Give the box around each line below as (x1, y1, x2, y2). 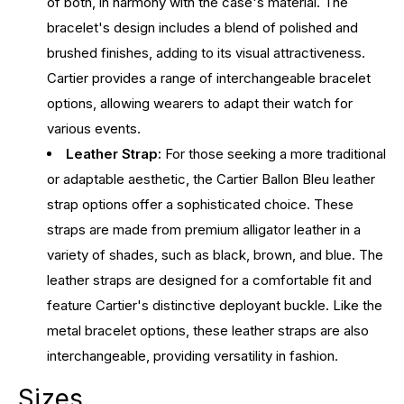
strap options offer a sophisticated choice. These (47, 195, 353, 213)
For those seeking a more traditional (161, 144, 386, 162)
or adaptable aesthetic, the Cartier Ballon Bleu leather (47, 170, 375, 188)
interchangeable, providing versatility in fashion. (47, 346, 338, 364)
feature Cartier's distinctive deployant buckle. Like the (47, 296, 382, 314)
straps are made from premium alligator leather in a (47, 220, 361, 238)
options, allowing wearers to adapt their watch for (47, 94, 353, 112)
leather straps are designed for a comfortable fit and (47, 271, 372, 289)
